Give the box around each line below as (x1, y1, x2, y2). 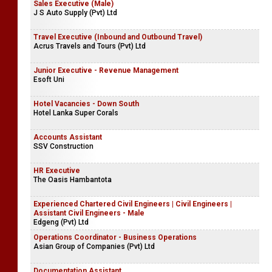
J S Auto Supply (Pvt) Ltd (33, 8, 117, 17)
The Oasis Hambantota (33, 175, 112, 184)
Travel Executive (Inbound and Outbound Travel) (33, 32, 202, 41)
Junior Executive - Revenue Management (33, 66, 178, 75)
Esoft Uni (33, 75, 64, 84)
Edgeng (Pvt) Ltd (33, 217, 89, 226)
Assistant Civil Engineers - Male (33, 208, 144, 217)
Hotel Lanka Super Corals (33, 108, 118, 117)
